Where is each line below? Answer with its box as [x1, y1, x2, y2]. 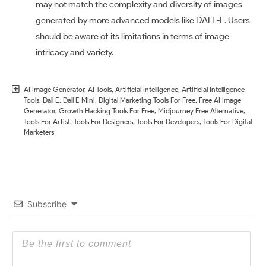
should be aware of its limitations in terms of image [36, 30, 229, 42]
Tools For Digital [203, 116, 252, 126]
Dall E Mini [63, 95, 95, 104]
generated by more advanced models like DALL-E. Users [36, 14, 250, 26]
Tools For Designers [74, 116, 133, 126]
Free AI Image [199, 95, 241, 104]
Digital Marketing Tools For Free [99, 95, 195, 104]
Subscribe [27, 198, 66, 209]
